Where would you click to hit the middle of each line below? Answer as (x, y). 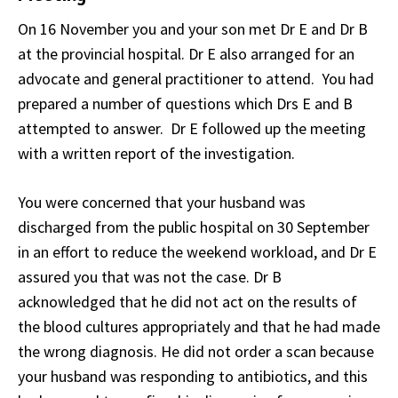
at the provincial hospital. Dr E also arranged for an (186, 54)
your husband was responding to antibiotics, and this (193, 377)
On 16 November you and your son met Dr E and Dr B (193, 29)
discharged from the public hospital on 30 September (194, 227)
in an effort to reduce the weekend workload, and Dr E (197, 252)
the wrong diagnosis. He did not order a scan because (196, 352)
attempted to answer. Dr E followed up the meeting (192, 129)
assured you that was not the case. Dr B (150, 277)
